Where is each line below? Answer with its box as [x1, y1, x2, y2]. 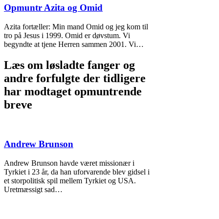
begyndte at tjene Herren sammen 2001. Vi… [4, 40, 144, 48]
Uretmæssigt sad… [4, 185, 63, 194]
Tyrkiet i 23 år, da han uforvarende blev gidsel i [4, 168, 150, 176]
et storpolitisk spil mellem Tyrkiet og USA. [4, 176, 136, 185]
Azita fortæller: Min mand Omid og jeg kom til [4, 22, 148, 31]
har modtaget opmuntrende [4, 85, 142, 98]
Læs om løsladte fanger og [4, 58, 135, 71]
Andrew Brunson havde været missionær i [4, 159, 134, 168]
